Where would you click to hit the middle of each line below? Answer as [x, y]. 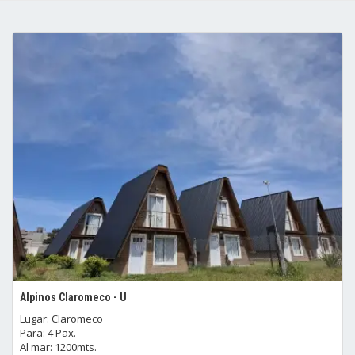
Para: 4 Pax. [48, 333]
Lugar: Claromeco [61, 319]
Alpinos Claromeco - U [73, 297]
